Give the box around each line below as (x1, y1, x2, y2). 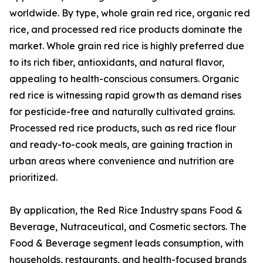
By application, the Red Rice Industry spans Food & (9, 204, 242, 217)
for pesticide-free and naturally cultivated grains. (9, 106, 235, 118)
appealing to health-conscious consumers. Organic (9, 73, 239, 85)
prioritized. (9, 171, 58, 184)
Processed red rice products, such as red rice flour (9, 122, 236, 134)
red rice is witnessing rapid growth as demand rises (9, 89, 241, 102)
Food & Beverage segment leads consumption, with (9, 237, 244, 249)
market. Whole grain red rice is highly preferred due (9, 40, 244, 52)
